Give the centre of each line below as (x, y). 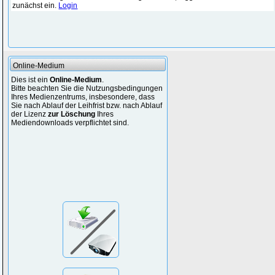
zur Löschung (72, 114)
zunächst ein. (36, 6)
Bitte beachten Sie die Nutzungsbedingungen (87, 88)
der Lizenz (30, 114)
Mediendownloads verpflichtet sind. (70, 123)
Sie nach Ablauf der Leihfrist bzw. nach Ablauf (87, 106)
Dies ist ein (31, 80)
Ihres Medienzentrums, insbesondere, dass (83, 97)
